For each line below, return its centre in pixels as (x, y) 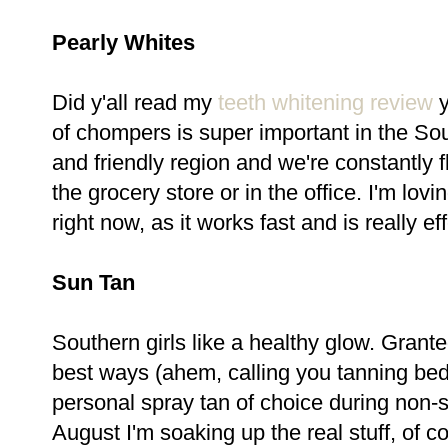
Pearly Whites (123, 42)
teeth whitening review (322, 102)
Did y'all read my (132, 102)
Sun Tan (93, 282)
